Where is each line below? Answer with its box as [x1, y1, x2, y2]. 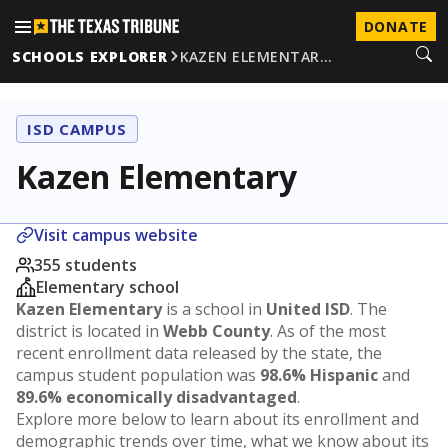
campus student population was [16, 364, 260, 386]
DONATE [363, 17, 428, 36]
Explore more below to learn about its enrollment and [16, 408, 419, 430]
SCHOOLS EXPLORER [12, 46, 168, 66]
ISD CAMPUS [27, 119, 127, 139]
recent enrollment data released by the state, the [16, 342, 382, 364]
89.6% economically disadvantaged [16, 386, 297, 408]
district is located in [16, 320, 163, 342]
